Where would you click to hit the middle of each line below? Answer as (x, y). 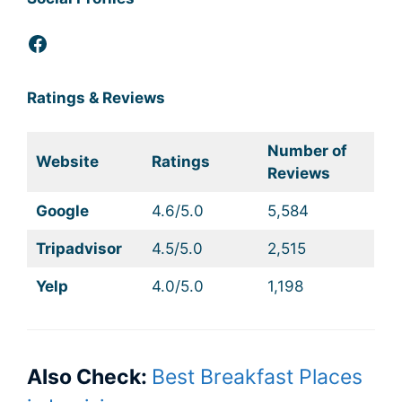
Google (62, 211)
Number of (307, 151)
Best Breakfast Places (257, 376)
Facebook (76, 42)
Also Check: (89, 376)
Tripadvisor (79, 249)
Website (67, 162)
